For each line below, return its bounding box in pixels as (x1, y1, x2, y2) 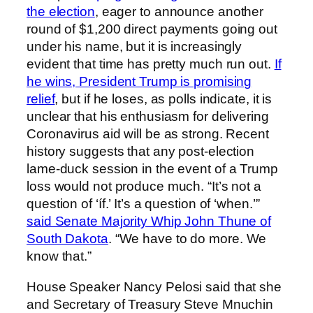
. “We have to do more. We (108, 231, 267, 247)
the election (27, 4, 95, 20)
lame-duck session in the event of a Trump (27, 161, 278, 177)
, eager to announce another (94, 4, 264, 20)
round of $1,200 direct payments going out (27, 22, 277, 37)
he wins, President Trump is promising (27, 74, 252, 89)
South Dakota (27, 231, 108, 247)
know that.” (27, 249, 92, 264)
